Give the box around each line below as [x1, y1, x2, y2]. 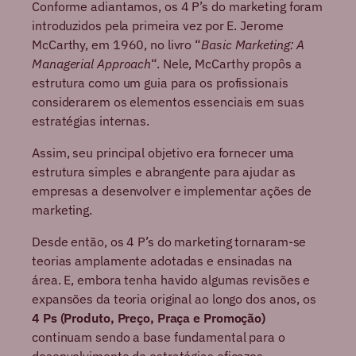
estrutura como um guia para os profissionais [32, 75, 288, 91]
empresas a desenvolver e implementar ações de [32, 183, 311, 199]
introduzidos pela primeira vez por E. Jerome [32, 17, 284, 34]
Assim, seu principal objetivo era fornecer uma [32, 145, 295, 161]
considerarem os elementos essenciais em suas [32, 94, 304, 110]
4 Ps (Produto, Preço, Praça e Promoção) [32, 310, 266, 327]
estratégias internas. [32, 113, 149, 130]
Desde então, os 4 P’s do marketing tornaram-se [32, 234, 307, 250]
